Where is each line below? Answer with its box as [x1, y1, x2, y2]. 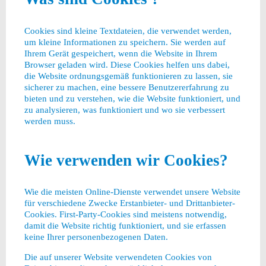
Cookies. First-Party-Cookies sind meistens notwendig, [24, 208, 227, 219]
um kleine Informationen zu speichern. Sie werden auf [24, 36, 226, 47]
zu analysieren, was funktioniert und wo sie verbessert [24, 104, 225, 115]
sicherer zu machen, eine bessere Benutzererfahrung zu [24, 81, 229, 92]
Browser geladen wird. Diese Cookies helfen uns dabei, [24, 59, 230, 69]
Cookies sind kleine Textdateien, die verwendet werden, [24, 25, 232, 36]
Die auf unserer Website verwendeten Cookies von [24, 252, 212, 262]
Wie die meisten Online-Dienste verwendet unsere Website [24, 186, 240, 197]
